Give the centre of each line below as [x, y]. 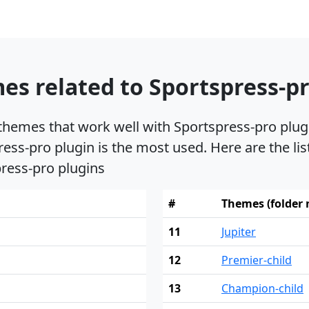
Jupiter [239, 232]
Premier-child [257, 260]
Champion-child [262, 289]
